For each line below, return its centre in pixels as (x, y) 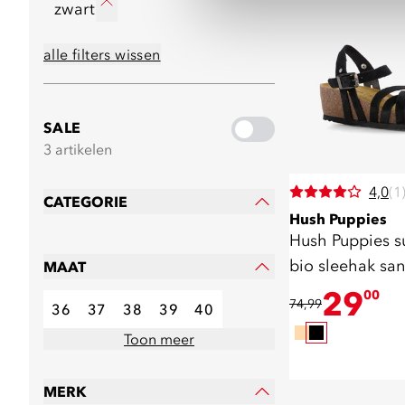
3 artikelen (78, 149)
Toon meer (159, 339)
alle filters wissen (102, 54)
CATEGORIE (85, 202)
